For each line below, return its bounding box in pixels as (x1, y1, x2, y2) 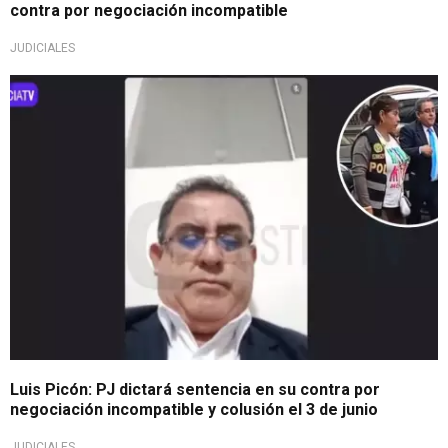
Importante (30, 82, 94, 97)
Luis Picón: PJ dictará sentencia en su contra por (10, 379, 380, 399)
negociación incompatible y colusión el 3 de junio (10, 399, 378, 419)
